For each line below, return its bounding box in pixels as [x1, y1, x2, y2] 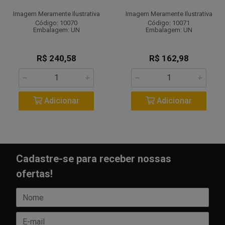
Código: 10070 [35, 19, 77, 27]
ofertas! [16, 168, 53, 180]
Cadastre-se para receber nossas [16, 153, 171, 165]
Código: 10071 [148, 19, 190, 27]
